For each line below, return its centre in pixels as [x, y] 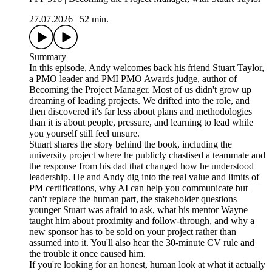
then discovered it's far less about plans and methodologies [141, 112]
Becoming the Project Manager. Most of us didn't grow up [140, 90]
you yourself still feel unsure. [84, 134]
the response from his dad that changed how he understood [141, 166]
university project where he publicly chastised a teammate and [147, 155]
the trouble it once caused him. [87, 254]
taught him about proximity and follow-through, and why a [142, 221]
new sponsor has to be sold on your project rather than [133, 232]
